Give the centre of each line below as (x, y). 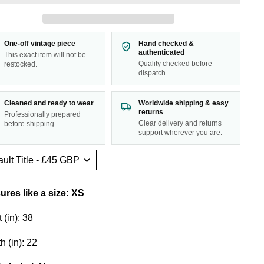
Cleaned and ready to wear (49, 103)
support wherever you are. (181, 132)
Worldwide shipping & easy (184, 103)
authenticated (162, 52)
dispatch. (153, 73)
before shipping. (30, 123)
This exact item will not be (45, 55)
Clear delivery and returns (180, 123)
